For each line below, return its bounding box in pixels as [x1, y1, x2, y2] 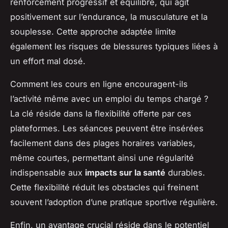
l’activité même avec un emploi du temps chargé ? [10, 93, 208, 104]
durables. [165, 167, 205, 178]
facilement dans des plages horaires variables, [10, 137, 195, 148]
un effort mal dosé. [10, 55, 85, 66]
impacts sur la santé [85, 167, 165, 178]
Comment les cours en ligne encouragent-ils [10, 78, 188, 89]
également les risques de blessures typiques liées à [10, 41, 218, 51]
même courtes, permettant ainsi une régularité [10, 152, 194, 163]
